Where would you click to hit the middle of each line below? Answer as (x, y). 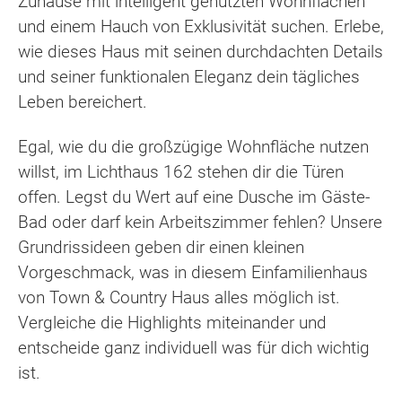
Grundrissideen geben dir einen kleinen (161, 248)
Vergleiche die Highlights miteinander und (172, 323)
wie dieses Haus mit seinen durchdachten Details (201, 51)
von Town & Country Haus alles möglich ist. (179, 298)
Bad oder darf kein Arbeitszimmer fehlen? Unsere (200, 223)
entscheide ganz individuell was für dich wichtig (194, 348)
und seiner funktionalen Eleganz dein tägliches (189, 76)
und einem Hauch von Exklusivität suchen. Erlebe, (201, 26)
